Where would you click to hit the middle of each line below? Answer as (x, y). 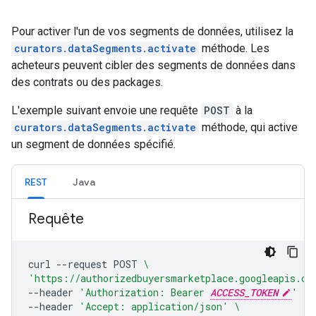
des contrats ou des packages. (87, 82)
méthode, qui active (248, 127)
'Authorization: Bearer (145, 292)
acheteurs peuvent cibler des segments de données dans (153, 65)
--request (82, 264)
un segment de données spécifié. (93, 144)
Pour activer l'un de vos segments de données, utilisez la (152, 31)
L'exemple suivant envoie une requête (106, 110)
